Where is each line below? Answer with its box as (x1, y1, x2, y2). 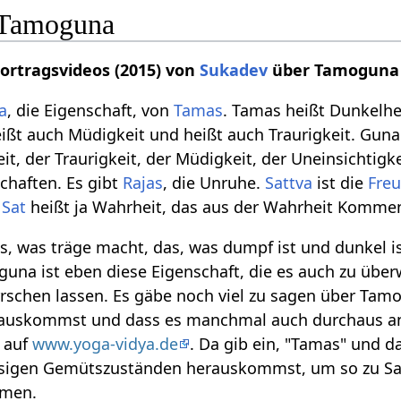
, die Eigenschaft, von (7, 99, 175, 122)
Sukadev (200, 59, 269, 81)
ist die (312, 172, 369, 194)
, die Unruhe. (163, 172, 266, 194)
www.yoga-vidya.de (32, 333, 179, 355)
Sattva (265, 172, 313, 194)
